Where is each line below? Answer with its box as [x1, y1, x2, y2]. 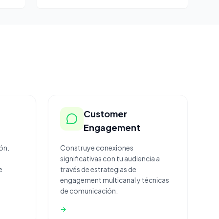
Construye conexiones [60, 143, 133, 152]
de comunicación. [60, 186, 118, 195]
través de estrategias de [60, 165, 136, 174]
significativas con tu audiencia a [60, 154, 160, 163]
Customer [84, 108, 127, 119]
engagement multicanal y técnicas [60, 175, 169, 184]
